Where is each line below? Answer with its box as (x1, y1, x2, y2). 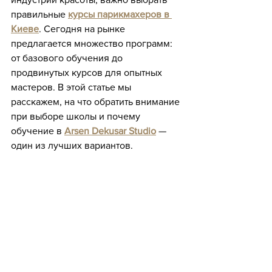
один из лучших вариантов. (11, 140, 133, 151)
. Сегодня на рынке (39, 24, 127, 35)
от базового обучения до (11, 53, 125, 64)
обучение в (11, 126, 64, 137)
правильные (11, 9, 68, 20)
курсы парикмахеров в (68, 9, 172, 20)
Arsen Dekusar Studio (64, 126, 156, 137)
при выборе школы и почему (11, 111, 143, 122)
